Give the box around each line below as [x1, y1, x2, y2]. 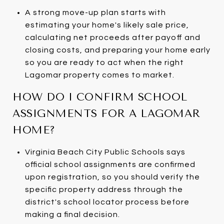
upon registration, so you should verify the [24, 172, 200, 181]
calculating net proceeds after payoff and [24, 33, 200, 41]
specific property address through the [24, 185, 183, 193]
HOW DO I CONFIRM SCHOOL [12, 90, 187, 103]
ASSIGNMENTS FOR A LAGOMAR [12, 107, 200, 119]
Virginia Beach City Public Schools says [24, 147, 185, 156]
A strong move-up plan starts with [24, 8, 166, 16]
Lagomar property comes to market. [24, 70, 174, 79]
